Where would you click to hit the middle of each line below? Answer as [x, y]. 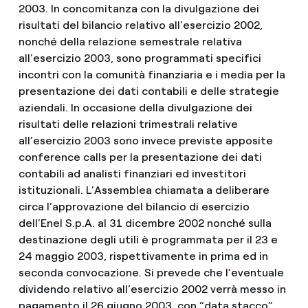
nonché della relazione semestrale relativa [130, 42]
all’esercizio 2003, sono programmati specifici [140, 58]
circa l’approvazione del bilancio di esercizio [134, 207]
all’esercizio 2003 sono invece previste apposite [145, 141]
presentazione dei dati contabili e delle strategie [148, 91]
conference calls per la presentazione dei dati [140, 157]
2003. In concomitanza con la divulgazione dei [139, 9]
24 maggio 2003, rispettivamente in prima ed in [143, 256]
